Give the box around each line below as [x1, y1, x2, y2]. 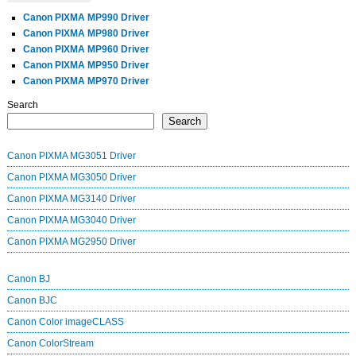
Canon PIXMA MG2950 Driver [6, 235, 136, 247]
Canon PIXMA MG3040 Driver [6, 214, 136, 226]
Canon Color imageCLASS [6, 315, 124, 327]
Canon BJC [6, 294, 57, 306]
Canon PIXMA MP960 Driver [22, 43, 149, 55]
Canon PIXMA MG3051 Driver [6, 149, 136, 161]
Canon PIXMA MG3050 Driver [6, 171, 136, 183]
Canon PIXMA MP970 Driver [22, 75, 149, 87]
